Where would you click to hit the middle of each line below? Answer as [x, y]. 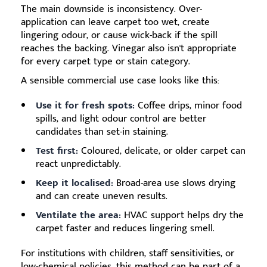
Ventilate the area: [78, 215]
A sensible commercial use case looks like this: [120, 81]
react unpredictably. [78, 164]
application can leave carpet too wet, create [115, 22]
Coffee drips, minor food [188, 106]
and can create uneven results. [102, 196]
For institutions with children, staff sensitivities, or [128, 254]
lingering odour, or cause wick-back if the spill [119, 35]
